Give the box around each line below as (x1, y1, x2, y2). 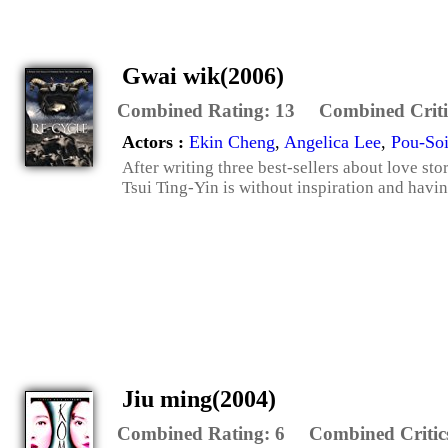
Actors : (122, 131, 189, 152)
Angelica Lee (284, 131, 381, 152)
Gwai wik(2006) (122, 62, 284, 89)
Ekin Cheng (189, 131, 275, 152)
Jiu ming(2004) (122, 385, 276, 412)
